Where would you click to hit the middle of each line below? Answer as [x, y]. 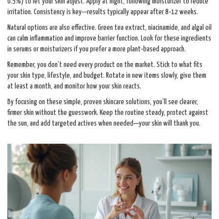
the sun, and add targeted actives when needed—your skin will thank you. [104, 123]
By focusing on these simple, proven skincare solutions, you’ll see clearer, [103, 102]
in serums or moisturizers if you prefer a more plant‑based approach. [97, 49]
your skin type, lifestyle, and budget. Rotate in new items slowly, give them [107, 76]
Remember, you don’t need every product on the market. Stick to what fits [105, 65]
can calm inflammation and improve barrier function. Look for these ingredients [109, 38]
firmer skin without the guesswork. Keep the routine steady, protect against [108, 113]
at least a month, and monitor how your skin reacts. [74, 86]
